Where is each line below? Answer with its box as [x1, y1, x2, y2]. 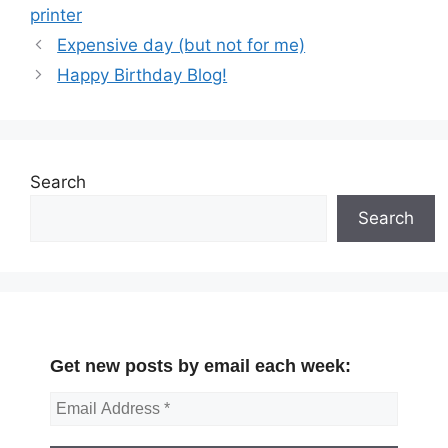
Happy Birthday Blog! [57, 64, 228, 85]
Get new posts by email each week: [50, 356, 351, 377]
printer [30, 4, 82, 25]
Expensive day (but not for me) [57, 34, 306, 55]
